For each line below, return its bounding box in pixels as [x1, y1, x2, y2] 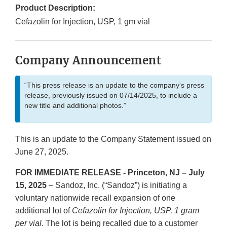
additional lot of [15, 206, 72, 215]
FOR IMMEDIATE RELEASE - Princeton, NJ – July [15, 168, 205, 177]
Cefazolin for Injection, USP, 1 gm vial [15, 17, 150, 26]
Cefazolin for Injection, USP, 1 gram [72, 206, 199, 215]
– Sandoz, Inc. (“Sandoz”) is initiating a [47, 181, 187, 190]
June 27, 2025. [15, 147, 68, 157]
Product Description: [15, 4, 95, 13]
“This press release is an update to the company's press [24, 81, 204, 90]
